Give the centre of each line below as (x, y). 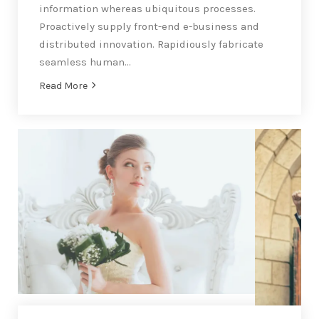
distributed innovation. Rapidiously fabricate (151, 45)
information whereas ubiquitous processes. (147, 9)
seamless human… (85, 62)
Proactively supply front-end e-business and (149, 27)
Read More (63, 86)
